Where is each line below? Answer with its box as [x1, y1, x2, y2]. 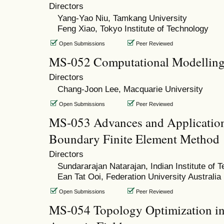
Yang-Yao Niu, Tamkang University [57, 12, 187, 23]
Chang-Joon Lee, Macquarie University [57, 83, 203, 94]
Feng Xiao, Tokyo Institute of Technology [57, 23, 208, 33]
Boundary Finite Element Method [49, 130, 219, 147]
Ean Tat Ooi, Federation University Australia [57, 171, 221, 181]
